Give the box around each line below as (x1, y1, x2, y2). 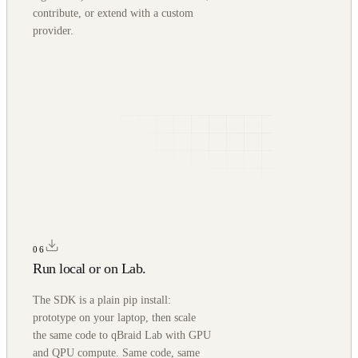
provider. (33, 24, 74, 37)
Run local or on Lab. (33, 260, 146, 276)
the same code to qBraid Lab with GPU (33, 328, 211, 341)
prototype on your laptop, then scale (33, 311, 196, 324)
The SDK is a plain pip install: (33, 293, 171, 306)
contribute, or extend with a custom (33, 6, 193, 19)
